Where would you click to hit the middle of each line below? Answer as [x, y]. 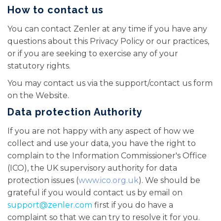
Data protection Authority [75, 112]
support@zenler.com [50, 205]
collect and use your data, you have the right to [102, 143]
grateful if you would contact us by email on [95, 193]
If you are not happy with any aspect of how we [101, 131]
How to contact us [55, 10]
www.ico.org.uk [109, 180]
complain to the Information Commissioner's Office [107, 156]
